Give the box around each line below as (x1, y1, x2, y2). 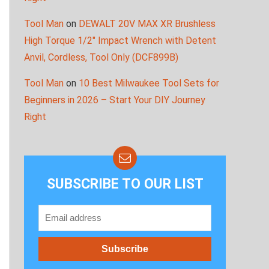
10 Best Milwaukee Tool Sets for (79, 77, 219, 89)
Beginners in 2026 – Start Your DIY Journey (24, 94, 205, 106)
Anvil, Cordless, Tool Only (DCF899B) (24, 52, 178, 64)
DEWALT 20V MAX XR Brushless (79, 18, 216, 30)
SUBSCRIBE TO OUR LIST (46, 176, 204, 193)
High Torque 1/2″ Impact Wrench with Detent (24, 35, 216, 47)
